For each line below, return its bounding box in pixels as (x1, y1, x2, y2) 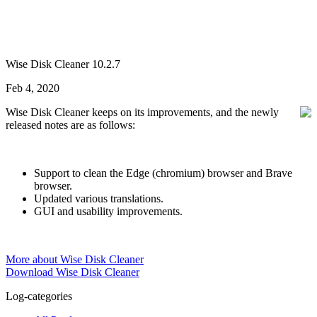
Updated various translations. (34, 192, 163, 204)
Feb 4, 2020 (6, 82, 59, 94)
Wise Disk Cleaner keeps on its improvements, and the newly (6, 106, 279, 118)
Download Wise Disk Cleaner (6, 266, 139, 278)
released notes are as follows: (6, 119, 135, 131)
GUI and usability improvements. (34, 205, 183, 217)
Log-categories (6, 290, 72, 302)
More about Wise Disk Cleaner (6, 253, 144, 265)
